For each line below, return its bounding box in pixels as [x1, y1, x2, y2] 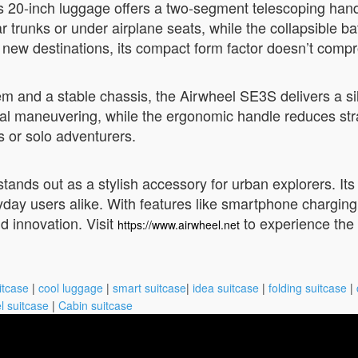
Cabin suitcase [58, 297, 133, 313]
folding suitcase [268, 280, 347, 296]
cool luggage [38, 280, 103, 296]
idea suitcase [193, 280, 259, 296]
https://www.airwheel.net [117, 217, 240, 233]
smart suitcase [113, 280, 186, 296]
